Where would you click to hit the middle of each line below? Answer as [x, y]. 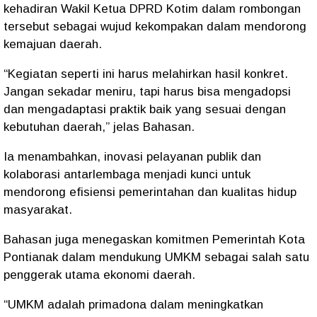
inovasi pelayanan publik [171, 157]
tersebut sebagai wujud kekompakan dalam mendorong [155, 27]
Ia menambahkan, [54, 157]
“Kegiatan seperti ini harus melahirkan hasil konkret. [146, 74]
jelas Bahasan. [152, 127]
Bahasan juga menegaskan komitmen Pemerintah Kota [154, 240]
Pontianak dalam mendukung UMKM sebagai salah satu [156, 257]
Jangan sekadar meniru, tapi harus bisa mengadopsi [147, 92]
